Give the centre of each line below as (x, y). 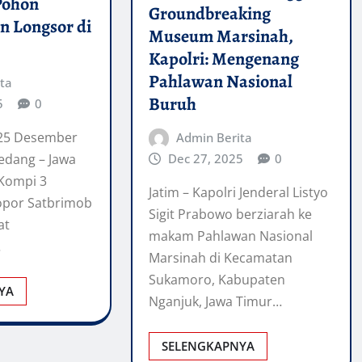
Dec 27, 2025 (206, 158)
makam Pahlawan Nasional (230, 236)
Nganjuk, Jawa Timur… (215, 302)
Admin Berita (215, 137)
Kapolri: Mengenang (223, 59)
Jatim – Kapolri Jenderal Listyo (238, 193)
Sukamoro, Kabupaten (217, 280)
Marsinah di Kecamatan (220, 258)
